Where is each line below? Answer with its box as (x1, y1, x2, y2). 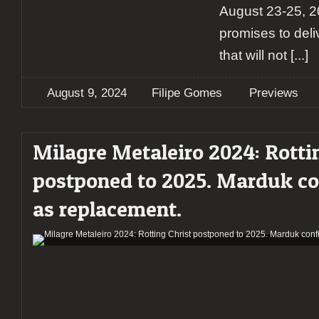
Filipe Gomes (152, 86, 222, 100)
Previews (249, 86, 298, 100)
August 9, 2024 (47, 86, 127, 100)
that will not (219, 48, 287, 63)
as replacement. (33, 196, 182, 222)
